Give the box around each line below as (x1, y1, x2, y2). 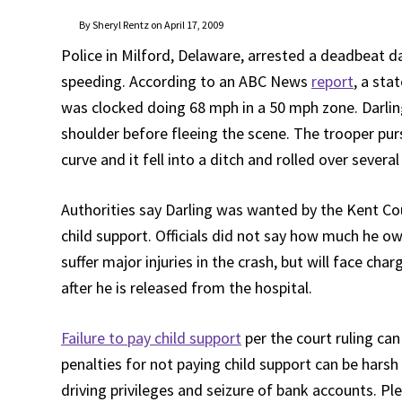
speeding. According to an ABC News (61, 71, 311, 92)
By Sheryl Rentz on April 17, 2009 (79, 18, 223, 31)
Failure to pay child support (61, 328, 241, 348)
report (311, 71, 354, 92)
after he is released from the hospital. (61, 277, 312, 298)
